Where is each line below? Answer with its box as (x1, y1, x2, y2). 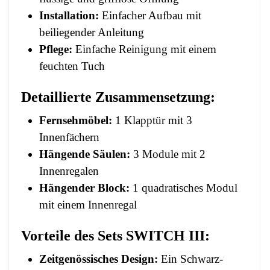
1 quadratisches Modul (130, 181, 237, 194)
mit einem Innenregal (39, 198, 137, 211)
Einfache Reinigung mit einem (72, 43, 216, 56)
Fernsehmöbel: (39, 113, 112, 127)
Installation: (39, 9, 99, 22)
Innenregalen (39, 164, 99, 177)
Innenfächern (39, 130, 99, 143)
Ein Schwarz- (158, 252, 223, 265)
